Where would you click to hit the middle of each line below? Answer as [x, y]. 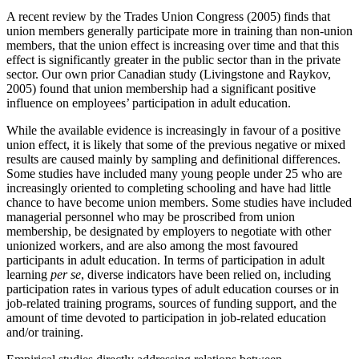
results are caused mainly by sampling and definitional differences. [173, 159]
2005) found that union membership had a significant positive [161, 88]
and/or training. [45, 332]
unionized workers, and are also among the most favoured [152, 245]
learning [28, 274]
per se [66, 274]
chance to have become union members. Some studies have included [179, 202]
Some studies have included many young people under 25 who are [174, 173]
